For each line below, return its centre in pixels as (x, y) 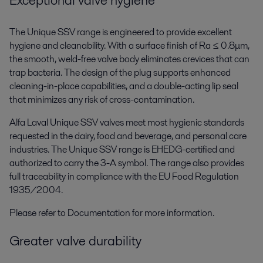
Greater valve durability (75, 240)
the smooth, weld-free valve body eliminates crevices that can (129, 59)
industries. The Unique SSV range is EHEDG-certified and (122, 149)
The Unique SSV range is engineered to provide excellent (121, 32)
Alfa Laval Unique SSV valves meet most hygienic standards (127, 122)
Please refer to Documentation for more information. (112, 213)
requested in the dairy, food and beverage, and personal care (128, 136)
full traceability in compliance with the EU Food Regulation (124, 176)
